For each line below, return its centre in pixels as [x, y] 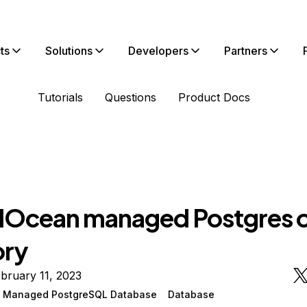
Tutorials [60, 97]
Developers [158, 51]
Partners [246, 51]
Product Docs [214, 97]
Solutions [69, 51]
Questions [131, 97]
